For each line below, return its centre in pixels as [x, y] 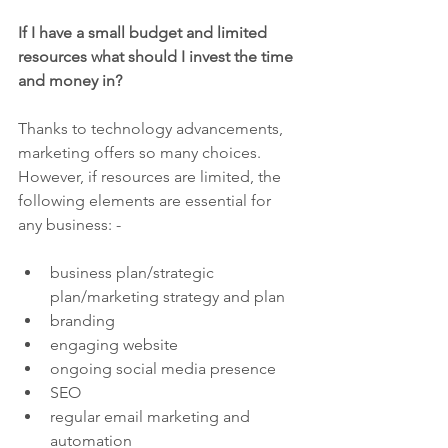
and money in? [70, 80]
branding [82, 320]
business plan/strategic [134, 272]
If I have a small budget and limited [144, 32]
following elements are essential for [146, 200]
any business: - [69, 224]
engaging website [114, 344]
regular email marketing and [152, 416]
